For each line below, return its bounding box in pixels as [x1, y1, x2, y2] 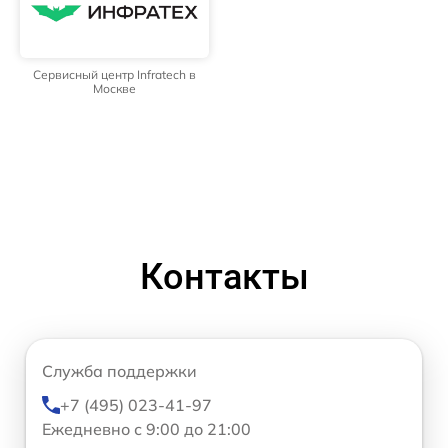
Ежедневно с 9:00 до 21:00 [42, 418, 251, 439]
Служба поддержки [42, 360, 197, 381]
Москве [93, 80, 136, 96]
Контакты [139, 255, 309, 298]
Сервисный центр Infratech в [33, 66, 196, 82]
